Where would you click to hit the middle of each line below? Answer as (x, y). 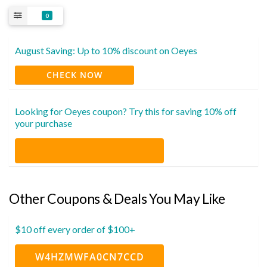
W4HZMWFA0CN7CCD (89, 257)
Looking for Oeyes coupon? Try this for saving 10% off (126, 111)
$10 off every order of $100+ (75, 229)
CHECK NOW (74, 74)
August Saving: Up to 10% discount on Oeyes (106, 50)
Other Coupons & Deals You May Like (117, 198)
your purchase (44, 123)
